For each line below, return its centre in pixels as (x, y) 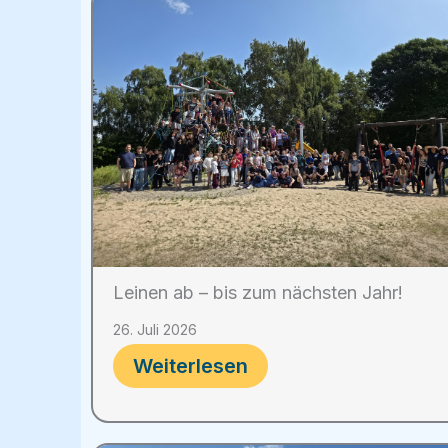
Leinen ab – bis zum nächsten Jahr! (258, 292)
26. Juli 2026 (155, 329)
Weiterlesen (190, 365)
